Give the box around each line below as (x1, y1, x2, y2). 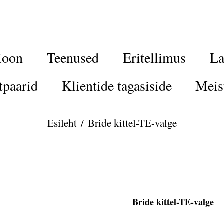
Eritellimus (122, 48, 186, 67)
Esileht (47, 116, 77, 130)
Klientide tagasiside (61, 76, 172, 95)
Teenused (47, 48, 99, 67)
